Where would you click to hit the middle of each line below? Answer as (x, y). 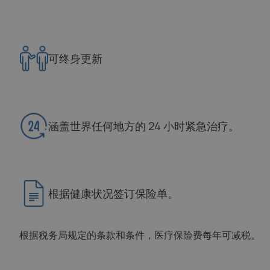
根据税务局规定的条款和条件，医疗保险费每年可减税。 (140, 235)
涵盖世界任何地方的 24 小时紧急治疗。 (144, 126)
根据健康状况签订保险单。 (113, 193)
